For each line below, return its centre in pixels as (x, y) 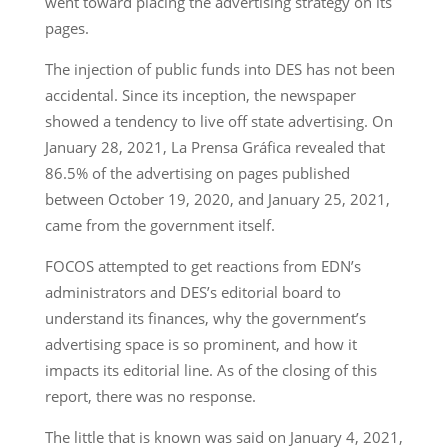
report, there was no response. (150, 395)
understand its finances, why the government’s (205, 317)
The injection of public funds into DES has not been (219, 68)
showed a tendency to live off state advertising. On (218, 120)
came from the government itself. (159, 224)
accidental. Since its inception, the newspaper (200, 94)
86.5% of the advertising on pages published (197, 172)
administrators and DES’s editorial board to (192, 291)
